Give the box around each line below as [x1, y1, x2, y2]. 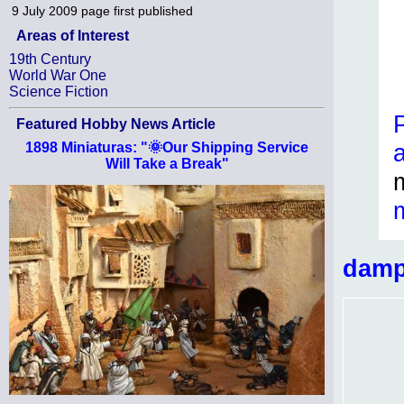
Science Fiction [9, 84, 108, 99]
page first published [81, 4, 193, 18]
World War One [9, 68, 106, 83]
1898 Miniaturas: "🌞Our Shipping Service [25, 140, 308, 155]
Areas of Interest [16, 28, 129, 43]
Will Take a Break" [105, 156, 229, 171]
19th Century [9, 51, 91, 67]
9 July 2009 [12, 4, 78, 18]
